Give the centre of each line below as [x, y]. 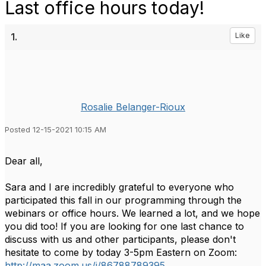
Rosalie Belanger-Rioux [133, 107]
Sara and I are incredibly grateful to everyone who [119, 187]
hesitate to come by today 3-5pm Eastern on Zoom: [121, 252]
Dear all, [24, 161]
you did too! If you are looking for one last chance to [124, 226]
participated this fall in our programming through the [123, 200]
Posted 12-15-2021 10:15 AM [56, 130]
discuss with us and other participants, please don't [120, 239]
